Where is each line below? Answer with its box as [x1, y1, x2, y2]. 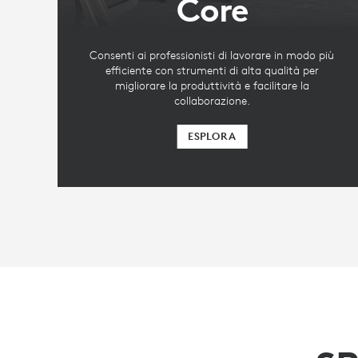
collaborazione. [173, 93, 250, 109]
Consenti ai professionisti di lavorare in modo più [89, 48, 335, 63]
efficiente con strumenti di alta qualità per [105, 63, 319, 78]
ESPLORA [188, 129, 237, 144]
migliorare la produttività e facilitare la [114, 78, 309, 93]
